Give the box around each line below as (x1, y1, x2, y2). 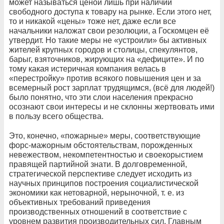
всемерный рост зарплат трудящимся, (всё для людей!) (9, 83, 214, 92)
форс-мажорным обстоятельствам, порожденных (9, 140, 192, 149)
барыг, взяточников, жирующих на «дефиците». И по (9, 54, 204, 63)
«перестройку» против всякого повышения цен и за (9, 73, 201, 82)
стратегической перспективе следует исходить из (9, 169, 191, 178)
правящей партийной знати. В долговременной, (9, 159, 187, 168)
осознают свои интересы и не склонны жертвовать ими (9, 102, 214, 111)
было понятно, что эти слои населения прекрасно (9, 92, 193, 101)
